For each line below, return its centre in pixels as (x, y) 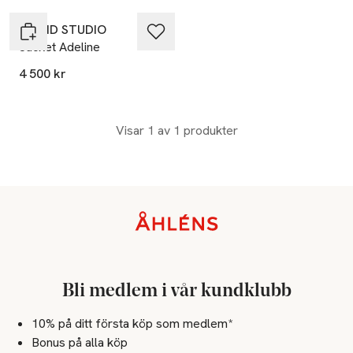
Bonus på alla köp (80, 342)
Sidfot (29, 220)
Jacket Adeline (59, 47)
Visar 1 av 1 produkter (176, 131)
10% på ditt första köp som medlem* (132, 323)
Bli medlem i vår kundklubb (176, 291)
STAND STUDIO (63, 30)
